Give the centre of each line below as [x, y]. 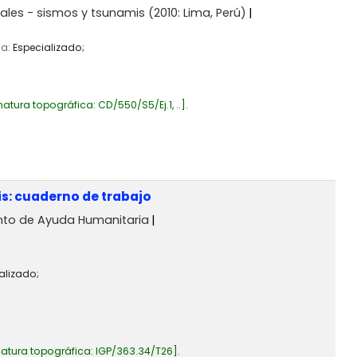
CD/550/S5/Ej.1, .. [139, 105]
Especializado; [49, 48]
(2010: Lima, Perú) [196, 12]
